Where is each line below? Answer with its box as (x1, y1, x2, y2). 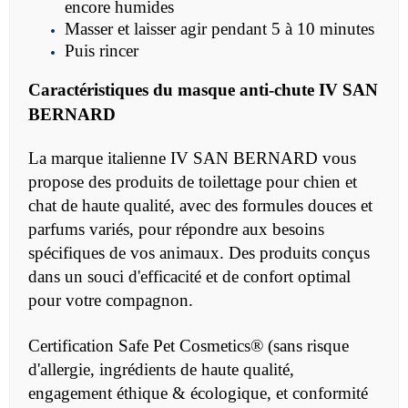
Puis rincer (65, 41, 138, 61)
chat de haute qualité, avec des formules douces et (28, 196, 372, 216)
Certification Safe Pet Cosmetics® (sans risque (28, 336, 349, 356)
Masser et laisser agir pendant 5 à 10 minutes (65, 19, 374, 39)
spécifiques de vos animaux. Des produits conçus (28, 243, 370, 263)
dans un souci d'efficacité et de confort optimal (28, 267, 351, 287)
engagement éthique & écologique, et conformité (28, 383, 368, 403)
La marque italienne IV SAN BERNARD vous (28, 148, 356, 168)
